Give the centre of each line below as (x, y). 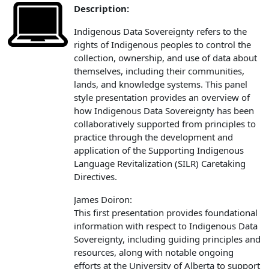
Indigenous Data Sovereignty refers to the (160, 31)
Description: (101, 8)
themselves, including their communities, (159, 71)
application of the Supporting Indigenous (159, 150)
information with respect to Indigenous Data (166, 225)
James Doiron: (103, 199)
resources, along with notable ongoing (154, 252)
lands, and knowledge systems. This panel (161, 84)
